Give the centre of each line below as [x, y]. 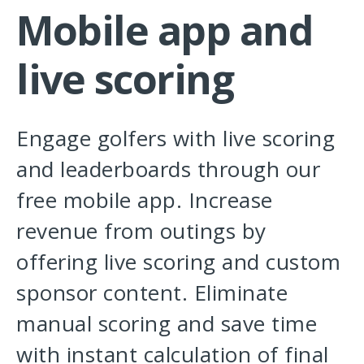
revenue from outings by [141, 231]
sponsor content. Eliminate [152, 293]
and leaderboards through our [168, 169]
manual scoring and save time [167, 324]
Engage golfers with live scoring [175, 139]
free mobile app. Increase [145, 200]
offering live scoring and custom [178, 262]
